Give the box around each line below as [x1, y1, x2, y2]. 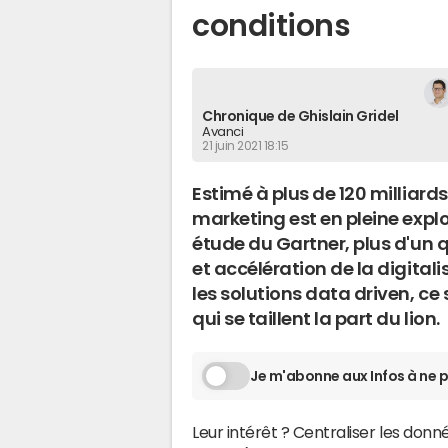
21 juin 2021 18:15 [202, 140, 289, 152]
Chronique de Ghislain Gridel [202, 109, 399, 123]
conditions [192, 10, 351, 41]
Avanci [202, 125, 244, 138]
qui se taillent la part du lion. [192, 310, 440, 328]
